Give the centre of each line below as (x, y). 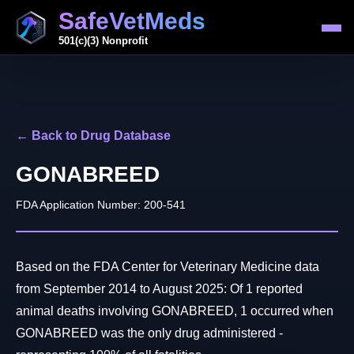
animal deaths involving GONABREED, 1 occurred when (175, 311)
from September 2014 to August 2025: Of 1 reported (159, 289)
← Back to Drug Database (93, 136)
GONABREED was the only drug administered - (149, 333)
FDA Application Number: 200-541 (101, 205)
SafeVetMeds (132, 21)
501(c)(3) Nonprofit (103, 41)
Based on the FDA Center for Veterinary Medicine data (168, 267)
